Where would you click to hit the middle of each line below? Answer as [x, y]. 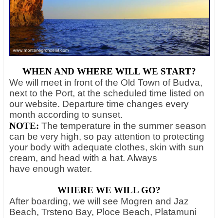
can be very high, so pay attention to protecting [107, 137]
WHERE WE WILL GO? [109, 190]
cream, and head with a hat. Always [83, 158]
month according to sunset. [66, 115]
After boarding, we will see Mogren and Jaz [99, 201]
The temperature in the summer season [124, 126]
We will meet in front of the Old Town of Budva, [106, 83]
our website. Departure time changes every [99, 104]
